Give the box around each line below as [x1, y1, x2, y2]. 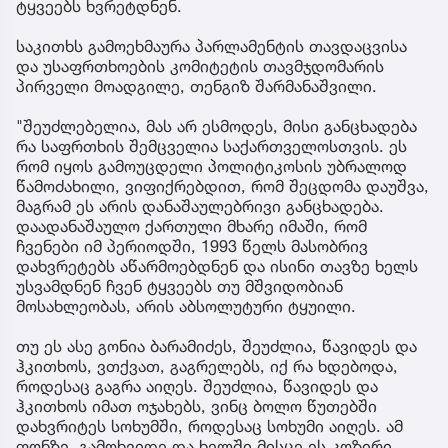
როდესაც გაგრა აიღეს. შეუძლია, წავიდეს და [16, 375, 378, 396]
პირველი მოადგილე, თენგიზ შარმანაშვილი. [16, 75, 377, 96]
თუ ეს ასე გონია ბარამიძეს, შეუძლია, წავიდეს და [16, 335, 417, 356]
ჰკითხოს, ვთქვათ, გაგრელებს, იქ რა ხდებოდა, [16, 355, 398, 376]
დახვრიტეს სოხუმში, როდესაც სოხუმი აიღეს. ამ [16, 415, 403, 436]
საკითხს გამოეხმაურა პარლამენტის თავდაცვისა [16, 35, 407, 56]
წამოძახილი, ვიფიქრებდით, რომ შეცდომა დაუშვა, [16, 175, 429, 196]
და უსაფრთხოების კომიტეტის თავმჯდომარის [16, 55, 384, 76]
